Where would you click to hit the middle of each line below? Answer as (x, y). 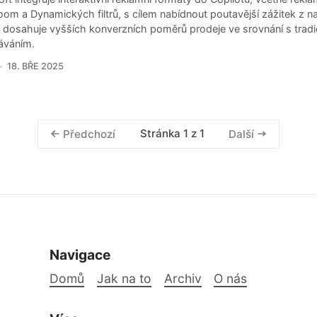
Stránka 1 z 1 (172, 134)
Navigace (80, 255)
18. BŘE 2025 (35, 66)
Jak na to (124, 278)
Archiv (183, 278)
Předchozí (90, 134)
